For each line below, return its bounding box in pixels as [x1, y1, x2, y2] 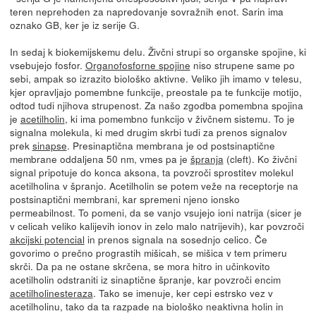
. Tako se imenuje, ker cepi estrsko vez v [92, 285, 273, 300]
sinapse [32, 138, 67, 152]
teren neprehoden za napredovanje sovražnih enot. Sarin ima [9, 4, 284, 18]
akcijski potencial [9, 231, 85, 246]
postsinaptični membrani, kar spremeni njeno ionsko [9, 191, 240, 206]
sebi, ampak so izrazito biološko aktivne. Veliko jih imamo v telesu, [9, 71, 302, 85]
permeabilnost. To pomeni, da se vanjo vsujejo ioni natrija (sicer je [9, 205, 302, 219]
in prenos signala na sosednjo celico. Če [84, 231, 267, 246]
